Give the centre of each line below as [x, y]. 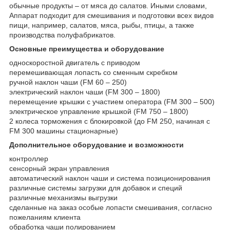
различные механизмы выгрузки [63, 197]
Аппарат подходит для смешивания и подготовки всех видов [111, 15]
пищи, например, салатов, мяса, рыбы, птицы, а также [102, 25]
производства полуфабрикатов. [62, 35]
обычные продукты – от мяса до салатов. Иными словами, [108, 5]
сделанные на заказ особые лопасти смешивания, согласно [111, 207]
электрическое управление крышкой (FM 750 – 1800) [99, 111]
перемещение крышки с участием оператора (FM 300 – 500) [112, 101]
